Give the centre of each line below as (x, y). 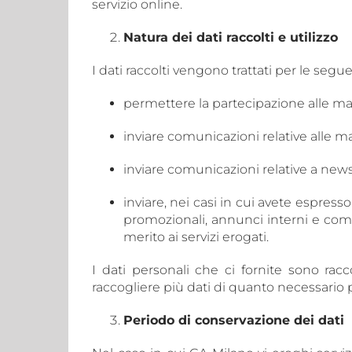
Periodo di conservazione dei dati (234, 320)
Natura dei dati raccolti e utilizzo (231, 37)
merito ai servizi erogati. (196, 237)
